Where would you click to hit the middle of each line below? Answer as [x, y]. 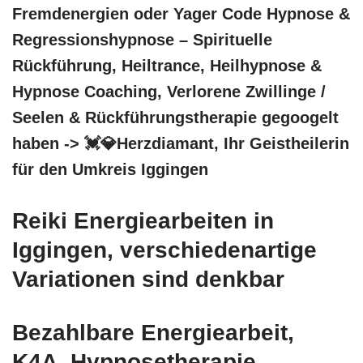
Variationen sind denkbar [148, 279]
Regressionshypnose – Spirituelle [142, 39]
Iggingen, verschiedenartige [164, 250]
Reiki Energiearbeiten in [143, 220]
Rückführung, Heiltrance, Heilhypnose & [167, 65]
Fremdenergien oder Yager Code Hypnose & [181, 13]
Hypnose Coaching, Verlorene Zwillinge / [169, 91]
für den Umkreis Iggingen [110, 169]
